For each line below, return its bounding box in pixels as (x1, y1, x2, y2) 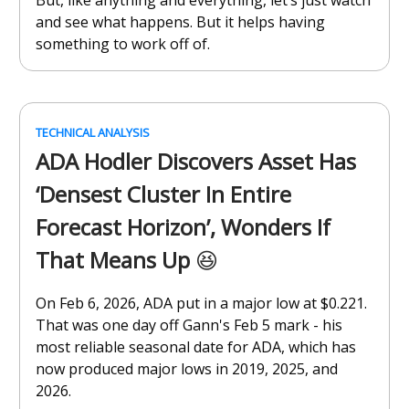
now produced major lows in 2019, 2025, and (36, 359, 338, 380)
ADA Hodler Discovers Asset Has (36, 146, 356, 177)
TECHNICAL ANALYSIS (36, 124, 150, 142)
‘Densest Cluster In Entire (36, 179, 291, 210)
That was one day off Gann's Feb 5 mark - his (36, 315, 342, 336)
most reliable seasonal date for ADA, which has (36, 337, 356, 358)
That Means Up (36, 245, 195, 276)
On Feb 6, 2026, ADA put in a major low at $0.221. (36, 293, 367, 314)
